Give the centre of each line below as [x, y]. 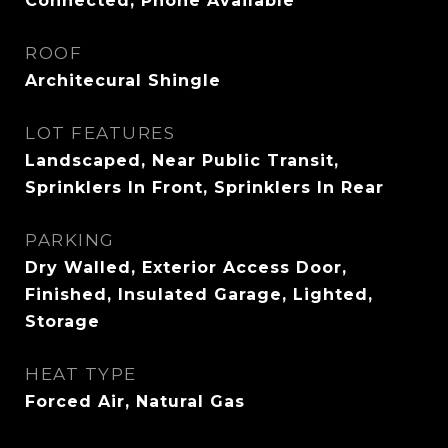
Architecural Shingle [123, 80]
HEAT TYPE [81, 374]
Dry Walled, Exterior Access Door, [186, 267]
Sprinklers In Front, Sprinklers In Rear [204, 187]
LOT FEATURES [100, 133]
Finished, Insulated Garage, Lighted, [199, 294]
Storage [62, 321]
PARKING [70, 240]
